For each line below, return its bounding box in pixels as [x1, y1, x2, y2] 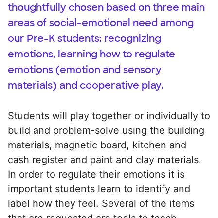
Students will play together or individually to [8, 109, 210, 122]
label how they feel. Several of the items [8, 197, 194, 209]
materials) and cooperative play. [8, 78, 163, 91]
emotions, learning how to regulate [8, 47, 175, 60]
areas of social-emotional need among [8, 16, 194, 29]
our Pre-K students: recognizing [8, 32, 161, 45]
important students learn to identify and [8, 182, 190, 195]
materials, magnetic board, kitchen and [8, 139, 186, 151]
